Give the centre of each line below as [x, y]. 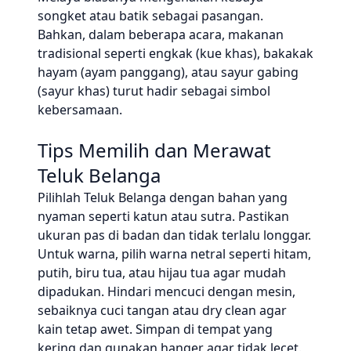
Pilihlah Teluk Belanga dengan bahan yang [163, 197]
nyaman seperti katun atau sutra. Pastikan [163, 216]
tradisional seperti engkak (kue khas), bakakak [175, 53]
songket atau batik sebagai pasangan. [150, 16]
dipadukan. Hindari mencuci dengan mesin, [166, 291]
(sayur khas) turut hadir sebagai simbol [154, 91]
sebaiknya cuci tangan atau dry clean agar [162, 310]
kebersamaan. [80, 110]
